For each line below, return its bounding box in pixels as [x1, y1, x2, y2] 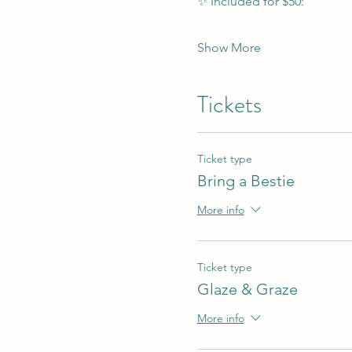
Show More [196, 39, 261, 55]
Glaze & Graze [196, 279, 298, 299]
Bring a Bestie [196, 170, 295, 190]
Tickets [196, 87, 262, 121]
